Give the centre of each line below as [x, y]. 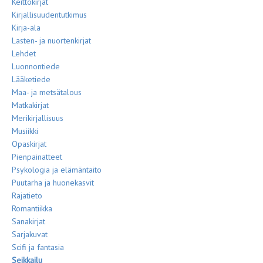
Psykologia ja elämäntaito [57, 170]
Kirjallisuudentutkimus [49, 15]
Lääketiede [31, 79]
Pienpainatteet [37, 157]
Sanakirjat [28, 221]
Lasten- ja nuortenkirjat [51, 41]
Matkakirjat [30, 105]
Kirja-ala [26, 28]
